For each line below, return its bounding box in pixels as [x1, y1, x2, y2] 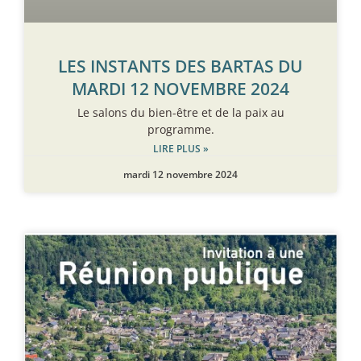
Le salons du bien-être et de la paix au [77, 104, 284, 120]
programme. [147, 121, 214, 137]
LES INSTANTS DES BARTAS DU [58, 54, 303, 77]
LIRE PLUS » [152, 141, 209, 156]
